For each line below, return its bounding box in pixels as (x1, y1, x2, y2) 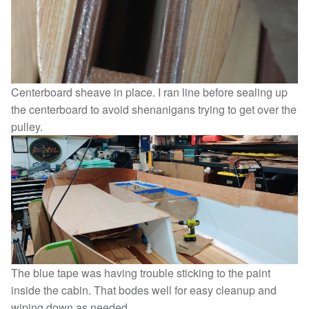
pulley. (11, 118, 43, 134)
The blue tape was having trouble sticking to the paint (11, 265, 270, 281)
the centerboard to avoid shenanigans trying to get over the (11, 101, 297, 117)
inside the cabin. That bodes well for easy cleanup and (11, 282, 277, 299)
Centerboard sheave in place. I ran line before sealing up (11, 83, 288, 100)
